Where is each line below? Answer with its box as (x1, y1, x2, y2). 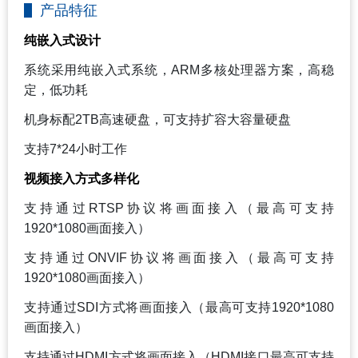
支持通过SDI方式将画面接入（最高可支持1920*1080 (24, 300, 334, 314)
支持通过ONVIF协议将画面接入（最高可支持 (24, 250, 334, 265)
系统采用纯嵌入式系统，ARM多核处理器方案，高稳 (24, 62, 334, 77)
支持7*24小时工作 (24, 141, 127, 156)
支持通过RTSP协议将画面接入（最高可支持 (24, 201, 334, 215)
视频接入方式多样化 (24, 171, 139, 185)
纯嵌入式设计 (24, 33, 101, 47)
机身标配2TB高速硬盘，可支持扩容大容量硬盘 (24, 112, 291, 126)
